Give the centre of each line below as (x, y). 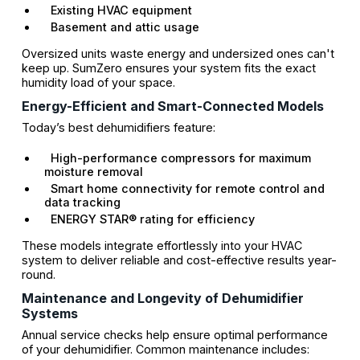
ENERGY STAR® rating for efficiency (149, 219)
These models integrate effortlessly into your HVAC (162, 246)
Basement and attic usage (121, 27)
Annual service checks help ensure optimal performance (174, 335)
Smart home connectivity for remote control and (184, 189)
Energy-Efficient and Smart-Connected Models (172, 106)
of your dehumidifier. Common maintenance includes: (165, 350)
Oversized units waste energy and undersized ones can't (178, 53)
